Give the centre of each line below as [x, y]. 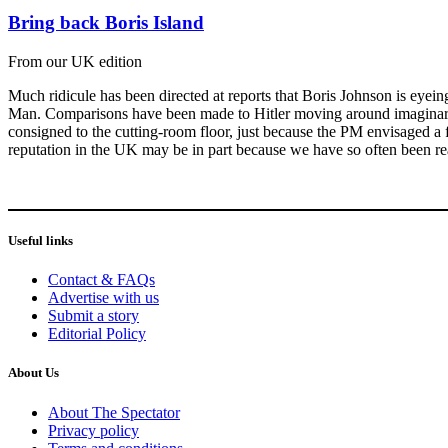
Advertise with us [103, 298]
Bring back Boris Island [106, 23]
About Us [33, 373]
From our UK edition [75, 61]
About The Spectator [114, 412]
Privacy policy [93, 430]
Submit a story [93, 316]
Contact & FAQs [101, 280]
